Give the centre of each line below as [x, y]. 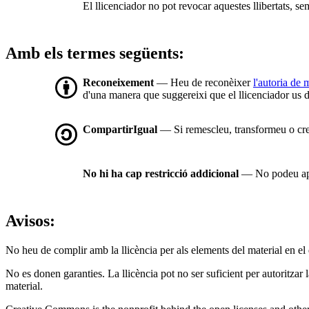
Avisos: [30, 221]
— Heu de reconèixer [203, 83]
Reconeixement [118, 83]
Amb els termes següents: [95, 53]
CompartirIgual [120, 130]
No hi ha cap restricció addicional [161, 174]
